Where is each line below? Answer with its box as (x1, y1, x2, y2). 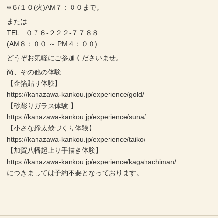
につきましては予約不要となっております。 (7, 168, 144, 177)
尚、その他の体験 (7, 68, 62, 76)
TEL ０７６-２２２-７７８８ (7, 29, 99, 37)
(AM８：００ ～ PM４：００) (7, 40, 98, 48)
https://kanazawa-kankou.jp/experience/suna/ (7, 112, 146, 121)
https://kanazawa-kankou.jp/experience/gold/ (7, 90, 145, 98)
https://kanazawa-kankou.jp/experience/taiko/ (7, 135, 146, 143)
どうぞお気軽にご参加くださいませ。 (7, 54, 123, 62)
